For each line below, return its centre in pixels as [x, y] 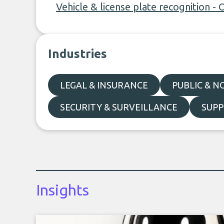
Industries [77, 54]
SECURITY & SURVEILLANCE [119, 107]
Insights [62, 190]
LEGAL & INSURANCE [104, 85]
